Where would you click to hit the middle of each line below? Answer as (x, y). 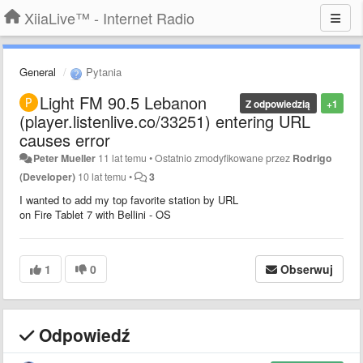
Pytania (102, 72)
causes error (65, 139)
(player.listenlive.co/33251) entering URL (165, 121)
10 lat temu (102, 176)
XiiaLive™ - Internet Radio (109, 18)
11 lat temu (123, 158)
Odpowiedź (82, 334)
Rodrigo (313, 158)
